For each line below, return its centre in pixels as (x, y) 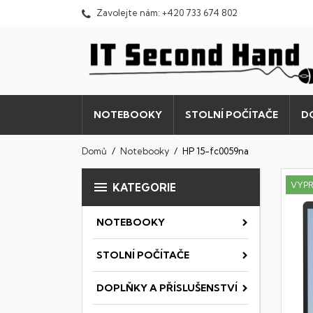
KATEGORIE (144, 188)
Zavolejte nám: (128, 13)
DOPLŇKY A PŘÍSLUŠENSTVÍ (167, 288)
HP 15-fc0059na (216, 151)
